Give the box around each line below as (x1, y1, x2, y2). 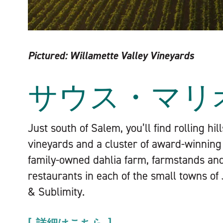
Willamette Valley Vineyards (67, 49, 194, 63)
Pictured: (28, 49, 67, 63)
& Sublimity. (28, 184, 85, 199)
